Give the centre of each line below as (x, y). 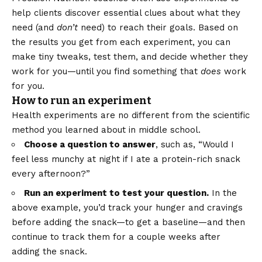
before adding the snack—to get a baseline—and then (128, 223)
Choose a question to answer (90, 145)
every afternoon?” (51, 174)
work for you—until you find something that (106, 72)
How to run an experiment (82, 101)
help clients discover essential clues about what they (126, 13)
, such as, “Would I (195, 145)
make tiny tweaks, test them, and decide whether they (130, 57)
